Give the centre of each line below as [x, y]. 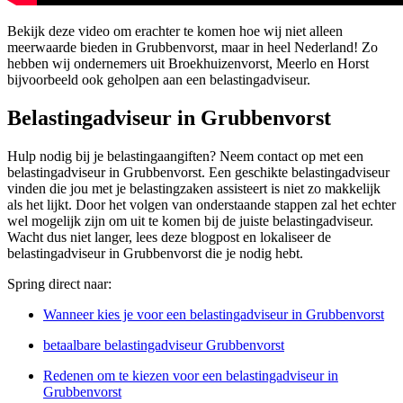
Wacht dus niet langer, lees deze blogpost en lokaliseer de [169, 237]
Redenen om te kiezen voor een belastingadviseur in [191, 376]
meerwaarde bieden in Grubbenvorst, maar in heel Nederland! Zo [193, 48]
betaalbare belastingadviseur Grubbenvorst [164, 345]
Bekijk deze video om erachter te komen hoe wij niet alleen [175, 31]
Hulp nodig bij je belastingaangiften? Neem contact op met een [185, 157]
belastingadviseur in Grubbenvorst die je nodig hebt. [155, 254]
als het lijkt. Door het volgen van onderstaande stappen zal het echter [201, 205]
